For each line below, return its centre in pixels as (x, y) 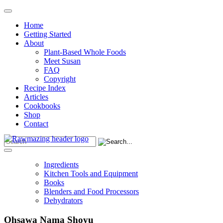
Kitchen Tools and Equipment (91, 173)
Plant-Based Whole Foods (85, 52)
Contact (36, 124)
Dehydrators (63, 200)
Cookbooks (42, 106)
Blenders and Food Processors (91, 191)
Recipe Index (45, 88)
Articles (36, 97)
